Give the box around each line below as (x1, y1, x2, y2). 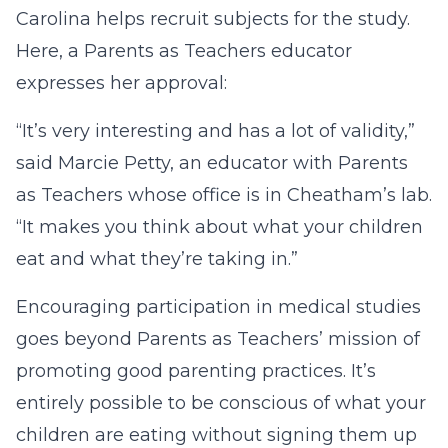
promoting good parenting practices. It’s (16, 360, 376, 382)
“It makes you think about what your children (16, 216, 423, 238)
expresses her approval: (16, 72, 227, 94)
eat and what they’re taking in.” (16, 248, 298, 270)
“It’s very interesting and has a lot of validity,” (16, 120, 415, 142)
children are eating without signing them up (16, 424, 417, 446)
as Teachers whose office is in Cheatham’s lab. (16, 184, 432, 206)
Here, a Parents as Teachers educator (16, 40, 352, 62)
